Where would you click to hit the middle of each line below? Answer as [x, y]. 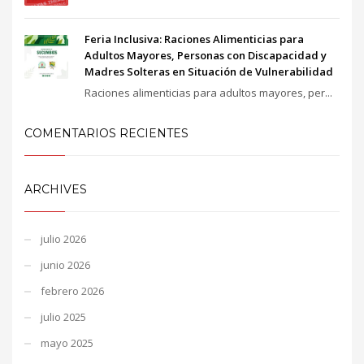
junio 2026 [65, 264]
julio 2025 [63, 316]
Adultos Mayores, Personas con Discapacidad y [206, 55]
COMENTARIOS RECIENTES [106, 133]
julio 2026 [63, 238]
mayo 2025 [67, 342]
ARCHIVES [56, 189]
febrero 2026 [72, 290]
